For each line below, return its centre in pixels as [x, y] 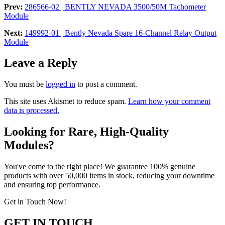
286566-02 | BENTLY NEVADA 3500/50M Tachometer [115, 7]
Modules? [29, 145]
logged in [61, 84]
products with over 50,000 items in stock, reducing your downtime [109, 176]
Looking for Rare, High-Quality [86, 132]
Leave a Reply [41, 63]
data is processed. [32, 110]
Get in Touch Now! [35, 202]
